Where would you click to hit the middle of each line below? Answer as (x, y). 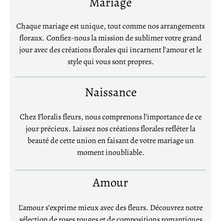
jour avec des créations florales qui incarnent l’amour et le (110, 50)
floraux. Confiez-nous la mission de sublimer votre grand (110, 38)
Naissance (110, 92)
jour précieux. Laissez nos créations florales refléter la (110, 129)
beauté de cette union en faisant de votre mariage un (110, 141)
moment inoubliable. (110, 153)
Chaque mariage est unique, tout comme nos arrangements (110, 26)
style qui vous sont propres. (110, 62)
